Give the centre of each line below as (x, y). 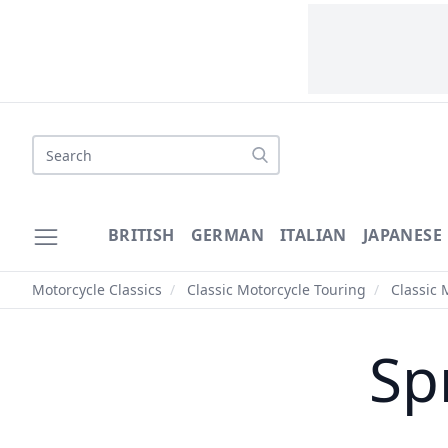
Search (57, 146)
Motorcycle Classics (97, 289)
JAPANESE (402, 235)
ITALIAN (313, 235)
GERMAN (227, 235)
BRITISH (141, 235)
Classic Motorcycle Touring (276, 289)
